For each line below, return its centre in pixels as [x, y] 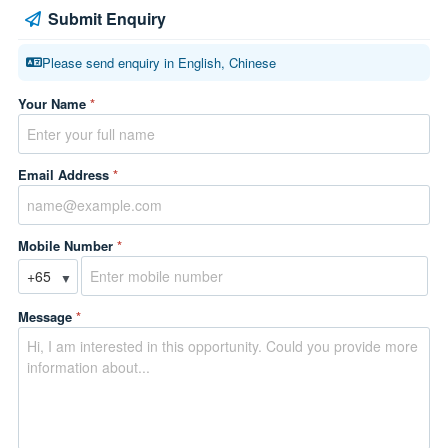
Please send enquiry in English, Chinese [159, 62]
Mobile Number [67, 245]
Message [47, 316]
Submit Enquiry [107, 18]
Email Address [65, 174]
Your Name [54, 103]
